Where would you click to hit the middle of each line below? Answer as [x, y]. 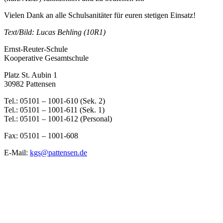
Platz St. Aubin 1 [31, 75]
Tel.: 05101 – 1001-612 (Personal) [58, 118]
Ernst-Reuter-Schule [36, 49]
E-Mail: [17, 152]
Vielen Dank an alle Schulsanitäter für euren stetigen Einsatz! [100, 15]
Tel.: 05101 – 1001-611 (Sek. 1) [54, 110]
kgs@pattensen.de [58, 152]
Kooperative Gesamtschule [46, 58]
